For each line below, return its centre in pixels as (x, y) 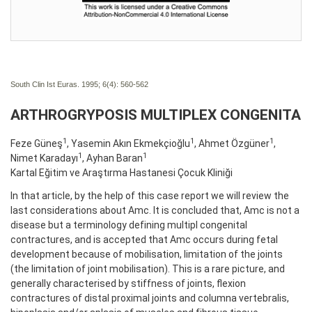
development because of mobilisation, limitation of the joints (147, 254)
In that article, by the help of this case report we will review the (150, 195)
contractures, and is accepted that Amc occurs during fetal (144, 239)
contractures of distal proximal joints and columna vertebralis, (150, 298)
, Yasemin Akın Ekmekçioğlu (128, 143)
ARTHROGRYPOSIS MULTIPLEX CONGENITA (156, 115)
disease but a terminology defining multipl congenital (129, 225)
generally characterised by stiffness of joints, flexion (128, 283)
